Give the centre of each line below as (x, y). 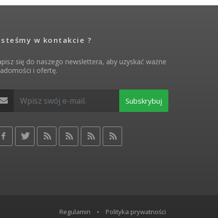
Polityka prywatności (136, 212)
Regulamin (75, 212)
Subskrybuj (144, 101)
